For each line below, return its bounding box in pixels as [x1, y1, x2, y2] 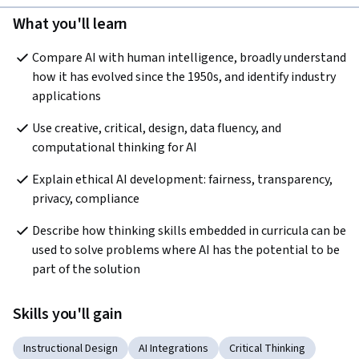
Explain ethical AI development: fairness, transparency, [32, 171, 333, 189]
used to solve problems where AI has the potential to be [32, 241, 340, 260]
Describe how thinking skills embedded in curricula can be [32, 222, 346, 240]
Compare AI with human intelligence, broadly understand [32, 49, 346, 67]
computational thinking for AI [32, 139, 197, 157]
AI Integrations [139, 341, 208, 357]
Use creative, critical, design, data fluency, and [32, 119, 281, 138]
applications [32, 87, 101, 106]
